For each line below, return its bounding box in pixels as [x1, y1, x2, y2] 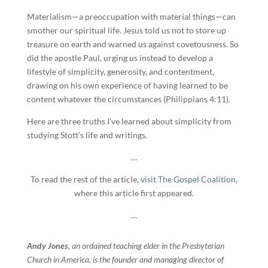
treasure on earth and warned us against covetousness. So [26, 39, 239, 49]
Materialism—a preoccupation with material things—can [26, 11, 236, 22]
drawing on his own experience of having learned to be [26, 80, 228, 90]
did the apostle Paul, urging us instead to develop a [26, 53, 213, 63]
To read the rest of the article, [30, 174, 141, 184]
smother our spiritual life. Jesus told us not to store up [26, 25, 226, 35]
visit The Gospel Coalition [140, 174, 236, 184]
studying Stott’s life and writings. [26, 130, 147, 140]
